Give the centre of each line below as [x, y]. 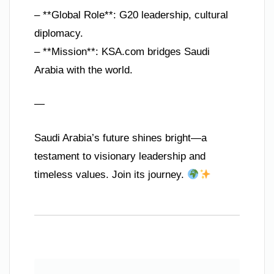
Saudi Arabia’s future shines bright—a [120, 138]
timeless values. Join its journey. [111, 174]
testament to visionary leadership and [120, 156]
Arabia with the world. [83, 70]
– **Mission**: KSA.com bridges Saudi [122, 51]
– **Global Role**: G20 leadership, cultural [131, 15]
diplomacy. [59, 33]
